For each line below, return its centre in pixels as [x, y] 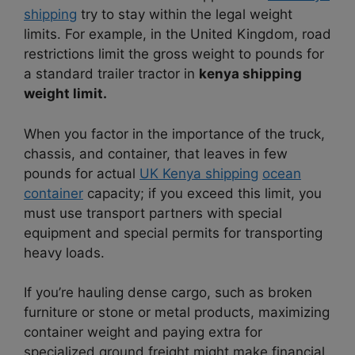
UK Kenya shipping [199, 173]
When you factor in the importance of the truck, [174, 134]
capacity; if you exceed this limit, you [202, 193]
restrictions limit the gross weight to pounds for [174, 54]
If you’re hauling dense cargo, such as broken [168, 293]
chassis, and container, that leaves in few [156, 153]
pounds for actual [82, 173]
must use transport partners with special [153, 213]
